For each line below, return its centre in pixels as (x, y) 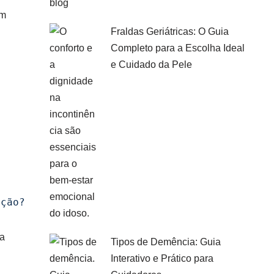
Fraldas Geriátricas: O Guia (170, 31)
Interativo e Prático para (162, 258)
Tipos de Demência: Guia (166, 242)
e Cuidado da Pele (151, 65)
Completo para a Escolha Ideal (178, 48)
